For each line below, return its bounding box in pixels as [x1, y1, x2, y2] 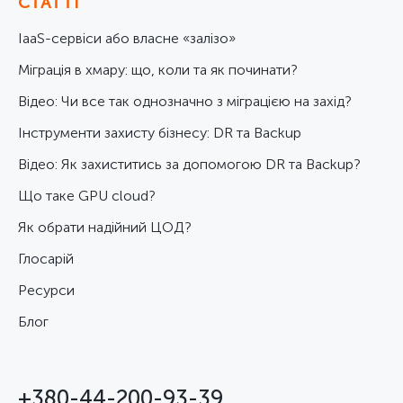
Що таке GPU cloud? [18, 187, 156, 204]
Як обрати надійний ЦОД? [18, 219, 192, 236]
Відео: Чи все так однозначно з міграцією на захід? [18, 93, 352, 110]
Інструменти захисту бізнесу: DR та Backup [18, 124, 301, 141]
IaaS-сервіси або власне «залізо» [18, 30, 236, 47]
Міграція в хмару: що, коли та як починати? [18, 61, 298, 78]
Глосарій [18, 250, 74, 267]
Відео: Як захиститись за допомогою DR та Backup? [18, 156, 361, 173]
